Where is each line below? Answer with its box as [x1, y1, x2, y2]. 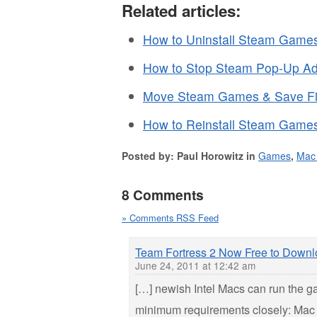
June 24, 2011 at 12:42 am [135, 258, 255, 272]
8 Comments [122, 184, 204, 204]
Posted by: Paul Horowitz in [122, 148, 258, 163]
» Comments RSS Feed [122, 210, 219, 224]
